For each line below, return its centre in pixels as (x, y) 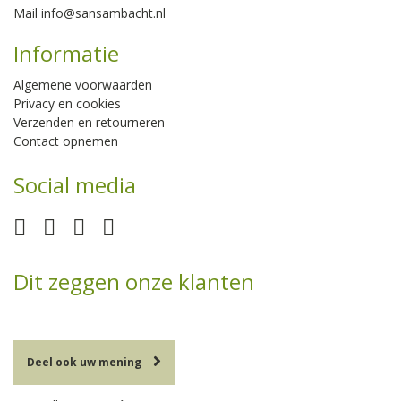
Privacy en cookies (67, 104)
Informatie (66, 54)
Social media (75, 185)
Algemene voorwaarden (83, 85)
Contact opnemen (66, 141)
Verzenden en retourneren (89, 123)
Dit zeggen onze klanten (134, 282)
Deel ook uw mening (84, 363)
